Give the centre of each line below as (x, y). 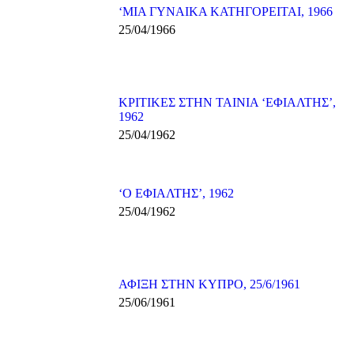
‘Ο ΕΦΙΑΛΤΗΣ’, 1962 (176, 193)
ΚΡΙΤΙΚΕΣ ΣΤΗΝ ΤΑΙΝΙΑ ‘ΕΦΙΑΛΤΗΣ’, (227, 102)
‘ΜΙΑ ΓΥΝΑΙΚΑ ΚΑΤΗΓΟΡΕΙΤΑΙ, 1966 (226, 11)
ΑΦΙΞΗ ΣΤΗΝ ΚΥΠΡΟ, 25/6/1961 (209, 284)
